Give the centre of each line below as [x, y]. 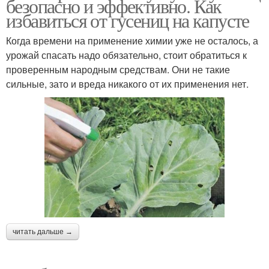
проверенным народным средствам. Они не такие [118, 69]
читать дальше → [43, 231]
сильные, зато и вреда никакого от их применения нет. [127, 83]
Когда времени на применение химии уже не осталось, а [132, 40]
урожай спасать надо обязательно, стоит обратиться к [126, 55]
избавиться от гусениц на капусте [128, 20]
